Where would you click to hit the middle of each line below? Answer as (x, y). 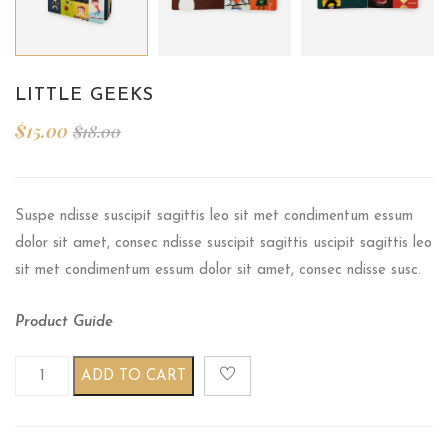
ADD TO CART (134, 376)
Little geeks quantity (92, 369)
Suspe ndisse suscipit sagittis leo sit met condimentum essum (214, 217)
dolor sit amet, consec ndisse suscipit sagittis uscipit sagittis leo (223, 244)
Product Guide (64, 323)
